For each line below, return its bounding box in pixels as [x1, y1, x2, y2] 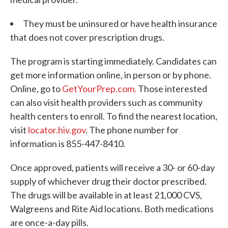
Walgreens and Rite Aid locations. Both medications [10, 203, 214, 214]
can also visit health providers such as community [10, 97, 203, 108]
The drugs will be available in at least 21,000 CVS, [10, 189, 202, 201]
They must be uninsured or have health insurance [23, 18, 217, 29]
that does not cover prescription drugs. [10, 32, 164, 43]
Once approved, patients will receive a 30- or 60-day [10, 162, 215, 173]
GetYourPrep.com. [62, 83, 136, 94]
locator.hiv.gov [28, 124, 85, 135]
